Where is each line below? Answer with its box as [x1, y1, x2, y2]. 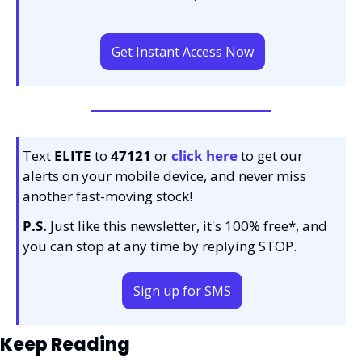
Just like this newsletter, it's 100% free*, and [47, 217, 327, 236]
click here [171, 146, 238, 166]
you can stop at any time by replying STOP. [23, 237, 297, 256]
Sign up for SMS [133, 282, 231, 301]
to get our [241, 146, 303, 166]
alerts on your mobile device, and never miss [23, 166, 306, 186]
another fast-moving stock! [23, 187, 192, 206]
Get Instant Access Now [111, 43, 254, 61]
